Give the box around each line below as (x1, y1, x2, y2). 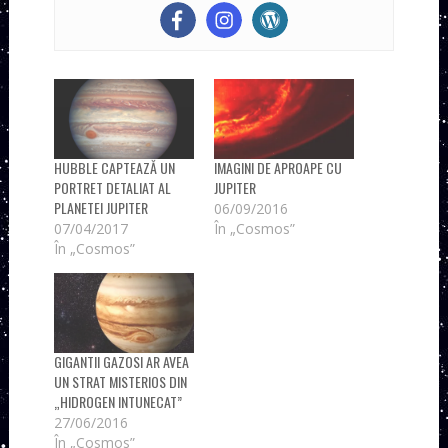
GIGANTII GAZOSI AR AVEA (53, 350, 189, 372)
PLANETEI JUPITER (53, 196, 148, 218)
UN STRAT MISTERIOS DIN (53, 370, 187, 392)
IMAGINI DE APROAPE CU (213, 156, 342, 178)
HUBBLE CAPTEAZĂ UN (53, 156, 175, 178)
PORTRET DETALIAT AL (53, 176, 171, 198)
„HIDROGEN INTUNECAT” (53, 390, 182, 412)
